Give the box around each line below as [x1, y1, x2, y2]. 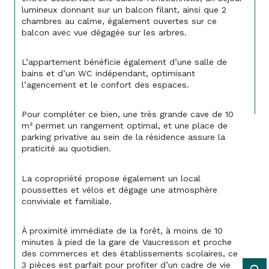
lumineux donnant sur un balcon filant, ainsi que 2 [22, 5, 229, 15]
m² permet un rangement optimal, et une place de [22, 121, 231, 131]
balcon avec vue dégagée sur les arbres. [22, 28, 187, 38]
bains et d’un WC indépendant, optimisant [22, 68, 198, 79]
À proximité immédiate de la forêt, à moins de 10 [22, 225, 226, 235]
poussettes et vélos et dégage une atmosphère [22, 184, 220, 195]
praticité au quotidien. [22, 144, 111, 154]
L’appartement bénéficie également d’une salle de [22, 57, 230, 67]
